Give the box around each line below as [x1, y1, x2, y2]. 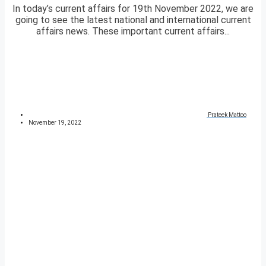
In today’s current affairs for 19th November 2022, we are [12, 3, 254, 15]
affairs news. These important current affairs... [36, 26, 230, 37]
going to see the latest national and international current [15, 14, 251, 26]
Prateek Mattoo [208, 112, 246, 119]
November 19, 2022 [28, 119, 81, 126]
